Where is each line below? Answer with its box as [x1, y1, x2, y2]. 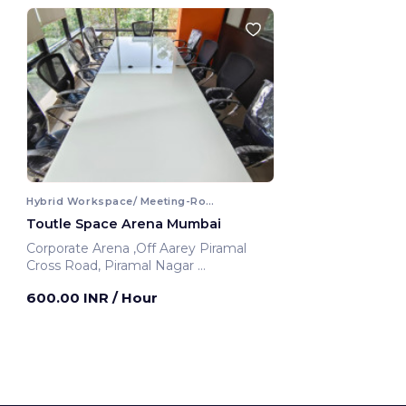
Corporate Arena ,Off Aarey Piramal [26, 239, 133, 256]
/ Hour [112, 288, 158, 306]
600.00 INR [26, 288, 112, 306]
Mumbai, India [26, 274, 116, 291]
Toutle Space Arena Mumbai [26, 215, 221, 232]
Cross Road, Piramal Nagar [26, 256, 198, 274]
